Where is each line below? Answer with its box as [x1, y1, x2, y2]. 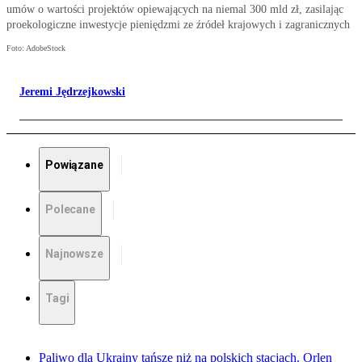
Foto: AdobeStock [6, 44, 65, 53]
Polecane [45, 203, 95, 217]
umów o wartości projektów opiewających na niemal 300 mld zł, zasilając [6, 3, 343, 16]
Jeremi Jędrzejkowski [19, 86, 125, 99]
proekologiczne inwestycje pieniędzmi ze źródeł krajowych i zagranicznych [6, 19, 350, 32]
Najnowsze [45, 247, 103, 261]
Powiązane [45, 158, 103, 172]
